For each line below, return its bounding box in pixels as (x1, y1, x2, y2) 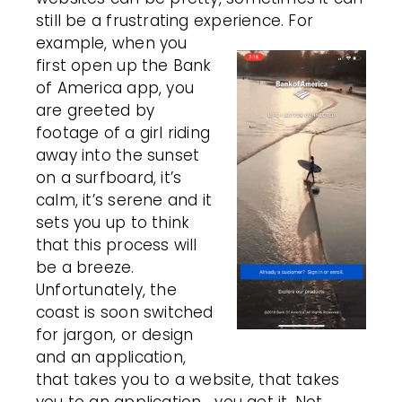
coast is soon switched (36, 301, 214, 323)
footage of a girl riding (36, 122, 211, 144)
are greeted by (36, 100, 154, 121)
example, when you (36, 32, 188, 54)
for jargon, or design (36, 324, 194, 345)
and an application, (36, 346, 187, 368)
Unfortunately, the (36, 279, 177, 301)
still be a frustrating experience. (36, 10, 289, 31)
